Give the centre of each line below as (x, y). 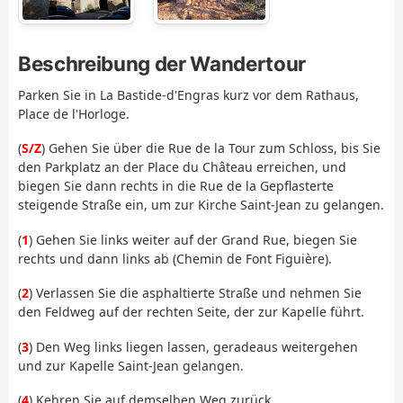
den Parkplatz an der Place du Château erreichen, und (182, 167)
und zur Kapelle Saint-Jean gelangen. (131, 365)
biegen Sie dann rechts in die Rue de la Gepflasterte (176, 186)
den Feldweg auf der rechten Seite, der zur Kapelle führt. (191, 312)
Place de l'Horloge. (74, 113)
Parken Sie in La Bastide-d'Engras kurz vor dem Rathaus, (188, 94)
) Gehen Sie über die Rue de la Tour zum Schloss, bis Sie (211, 148)
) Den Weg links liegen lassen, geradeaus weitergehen (193, 346)
